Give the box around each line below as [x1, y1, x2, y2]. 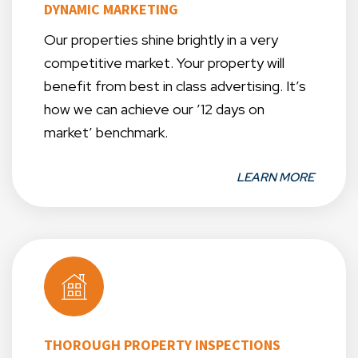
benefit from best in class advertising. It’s [44, 77, 306, 96]
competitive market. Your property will [44, 54, 284, 73]
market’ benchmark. [44, 123, 168, 142]
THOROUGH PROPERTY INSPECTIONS [44, 336, 280, 355]
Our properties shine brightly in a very [44, 30, 278, 50]
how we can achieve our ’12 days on [44, 100, 265, 119]
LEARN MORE [237, 169, 314, 186]
